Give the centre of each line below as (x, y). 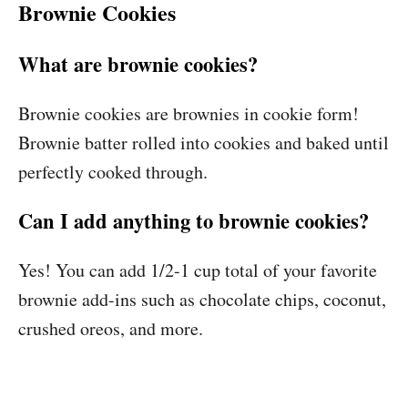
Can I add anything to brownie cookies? (194, 221)
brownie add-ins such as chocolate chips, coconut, (202, 299)
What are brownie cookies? (138, 64)
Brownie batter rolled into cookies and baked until (204, 143)
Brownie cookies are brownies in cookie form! (189, 113)
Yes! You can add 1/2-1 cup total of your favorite (198, 270)
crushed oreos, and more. (111, 328)
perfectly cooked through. (113, 172)
